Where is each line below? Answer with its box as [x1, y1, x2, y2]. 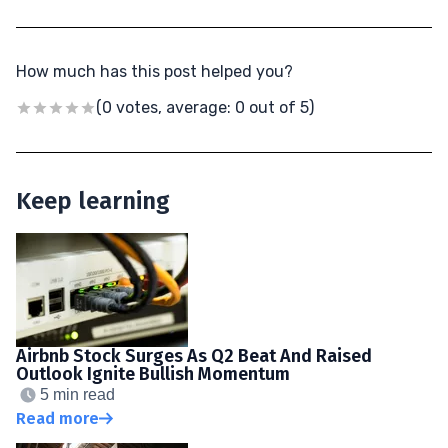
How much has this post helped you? [16, 61, 293, 81]
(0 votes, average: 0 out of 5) [96, 97, 314, 117]
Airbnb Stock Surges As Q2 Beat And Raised [16, 344, 372, 367]
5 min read [40, 385, 115, 403]
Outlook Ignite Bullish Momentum [16, 362, 290, 385]
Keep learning [16, 186, 170, 215]
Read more [16, 408, 99, 428]
